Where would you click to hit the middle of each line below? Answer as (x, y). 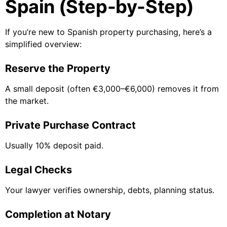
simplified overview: (43, 44)
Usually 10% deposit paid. (54, 146)
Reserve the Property (58, 69)
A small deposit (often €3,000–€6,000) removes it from (112, 89)
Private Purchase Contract (70, 125)
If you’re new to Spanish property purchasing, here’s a (108, 32)
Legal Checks (39, 170)
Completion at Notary (58, 215)
